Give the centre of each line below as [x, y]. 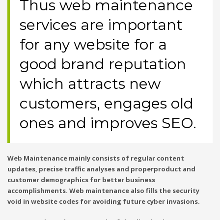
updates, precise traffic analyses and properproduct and [101, 169]
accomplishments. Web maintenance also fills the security [103, 191]
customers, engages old [107, 103]
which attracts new [90, 84]
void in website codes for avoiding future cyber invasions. [104, 201]
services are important [101, 25]
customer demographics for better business [81, 180]
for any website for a [93, 44]
